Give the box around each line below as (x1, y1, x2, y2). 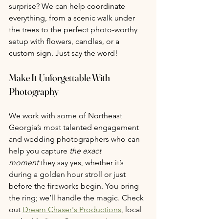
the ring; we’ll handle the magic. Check (9, 193, 146, 202)
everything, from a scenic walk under (9, 13, 137, 22)
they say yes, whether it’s (39, 157, 126, 167)
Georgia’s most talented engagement (9, 122, 141, 132)
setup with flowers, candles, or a (9, 36, 121, 46)
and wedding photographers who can (9, 134, 142, 144)
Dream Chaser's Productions (22, 204, 121, 214)
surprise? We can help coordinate (9, 1, 127, 11)
